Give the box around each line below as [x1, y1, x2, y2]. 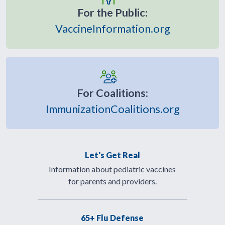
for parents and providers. [68, 176, 157, 186]
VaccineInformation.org [55, 22, 170, 36]
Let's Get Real [84, 150, 140, 160]
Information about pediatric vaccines [49, 164, 176, 174]
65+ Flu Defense [81, 213, 144, 223]
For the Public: [77, 6, 148, 20]
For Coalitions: [77, 86, 148, 100]
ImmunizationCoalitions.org [45, 102, 180, 116]
